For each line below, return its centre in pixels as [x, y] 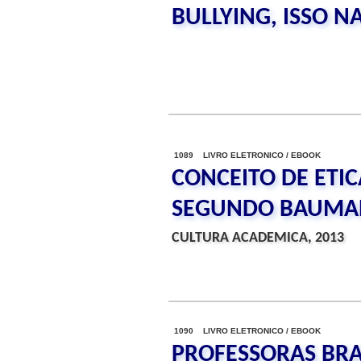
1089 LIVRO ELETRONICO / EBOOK [247, 155]
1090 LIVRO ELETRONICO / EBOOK [247, 331]
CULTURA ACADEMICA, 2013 [258, 238]
